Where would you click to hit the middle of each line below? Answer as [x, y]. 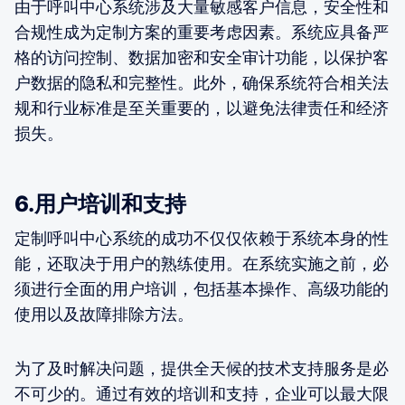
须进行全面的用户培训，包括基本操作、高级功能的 [202, 288]
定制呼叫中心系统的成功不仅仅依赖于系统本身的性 [202, 238]
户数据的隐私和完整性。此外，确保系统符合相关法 [202, 82]
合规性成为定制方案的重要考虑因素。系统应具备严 [202, 32]
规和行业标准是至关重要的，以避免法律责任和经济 [202, 108]
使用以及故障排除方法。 [104, 314]
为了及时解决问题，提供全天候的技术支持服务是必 [202, 368]
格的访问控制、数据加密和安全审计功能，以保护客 [202, 57]
